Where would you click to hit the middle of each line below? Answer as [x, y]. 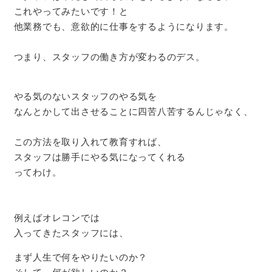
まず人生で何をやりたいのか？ [80, 257]
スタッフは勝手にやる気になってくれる [100, 157]
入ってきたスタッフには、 [71, 233]
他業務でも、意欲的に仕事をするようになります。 [124, 26]
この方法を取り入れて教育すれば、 [90, 141]
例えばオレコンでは [57, 217]
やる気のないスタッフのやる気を [85, 96]
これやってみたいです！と [71, 11]
